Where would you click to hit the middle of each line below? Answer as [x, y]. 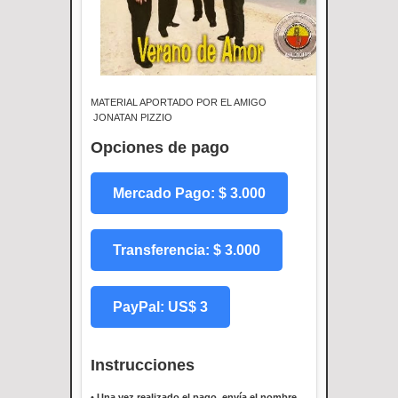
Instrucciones [143, 365]
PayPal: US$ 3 [160, 306]
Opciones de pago [160, 147]
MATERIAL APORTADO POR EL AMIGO [179, 102]
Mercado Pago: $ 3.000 [189, 193]
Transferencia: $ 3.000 [187, 250]
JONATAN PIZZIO [131, 117]
